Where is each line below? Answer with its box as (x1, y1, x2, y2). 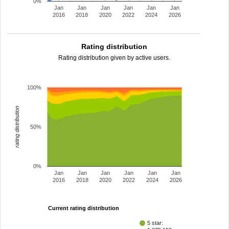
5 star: (147, 220, 163, 226)
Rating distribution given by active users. (58, 54, 171, 61)
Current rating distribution (48, 205, 119, 212)
